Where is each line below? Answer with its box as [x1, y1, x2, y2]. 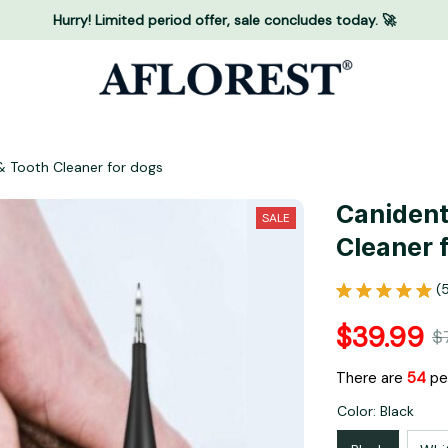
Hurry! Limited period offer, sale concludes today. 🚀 [52, 10, 396, 29]
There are [336, 368, 407, 389]
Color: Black [337, 402, 414, 421]
